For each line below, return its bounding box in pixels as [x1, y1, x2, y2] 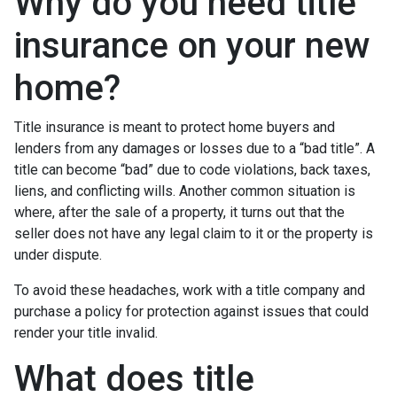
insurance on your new [14, 24, 370, 66]
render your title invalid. [14, 323, 158, 341]
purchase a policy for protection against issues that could [14, 302, 369, 320]
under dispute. [14, 245, 105, 263]
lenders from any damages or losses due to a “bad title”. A [14, 139, 375, 157]
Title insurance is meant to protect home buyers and [14, 118, 335, 136]
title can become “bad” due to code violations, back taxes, [14, 160, 370, 178]
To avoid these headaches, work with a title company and [14, 281, 365, 299]
